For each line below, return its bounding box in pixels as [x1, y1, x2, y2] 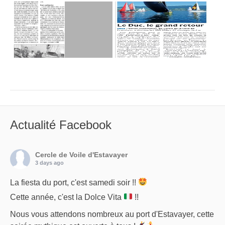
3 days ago [35, 159, 64, 166]
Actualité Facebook [10, 118, 111, 132]
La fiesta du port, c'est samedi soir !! [10, 178, 138, 187]
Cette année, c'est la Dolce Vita [10, 192, 124, 201]
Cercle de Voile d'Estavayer [35, 150, 128, 159]
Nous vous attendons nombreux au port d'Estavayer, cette [10, 209, 214, 218]
